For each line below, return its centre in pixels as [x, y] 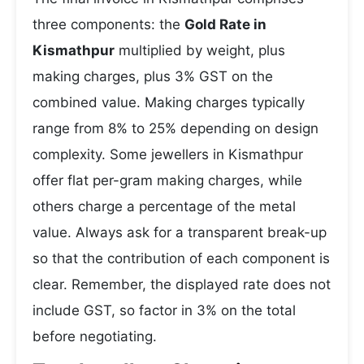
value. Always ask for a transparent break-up [180, 232]
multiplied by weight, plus [200, 50]
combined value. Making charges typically [169, 102]
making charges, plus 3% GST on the [153, 76]
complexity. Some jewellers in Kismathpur [168, 154]
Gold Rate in [225, 24]
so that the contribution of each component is [181, 258]
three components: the [108, 24]
